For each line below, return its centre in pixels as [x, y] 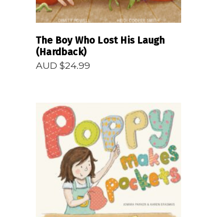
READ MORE [108, 175]
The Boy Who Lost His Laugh [101, 40]
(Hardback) [61, 52]
